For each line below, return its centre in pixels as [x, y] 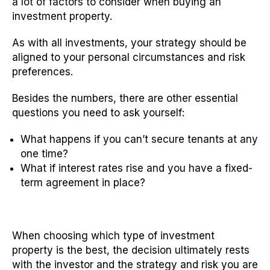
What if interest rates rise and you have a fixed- [137, 168]
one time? [44, 154]
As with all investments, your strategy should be [129, 43]
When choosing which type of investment [113, 236]
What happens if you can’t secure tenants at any [139, 140]
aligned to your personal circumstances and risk [129, 58]
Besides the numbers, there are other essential [125, 99]
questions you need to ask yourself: [98, 113]
